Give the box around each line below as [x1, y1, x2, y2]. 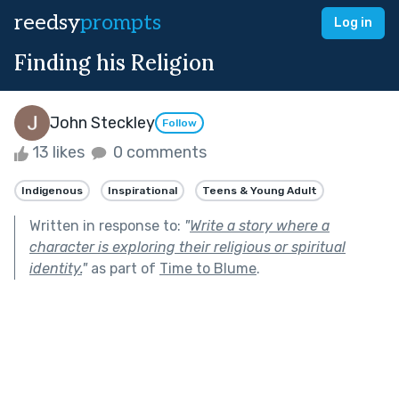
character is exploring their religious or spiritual [29, 238, 346, 256]
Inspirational [108, 183, 177, 197]
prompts [80, 10, 161, 36]
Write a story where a [190, 216, 330, 234]
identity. [29, 259, 82, 277]
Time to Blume [159, 259, 256, 277]
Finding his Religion [14, 49, 215, 77]
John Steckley [50, 112, 155, 133]
